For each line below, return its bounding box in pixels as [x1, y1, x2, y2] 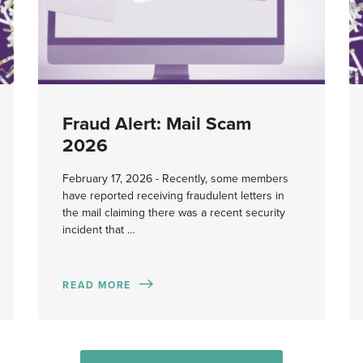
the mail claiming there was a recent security [62, 206, 286, 220]
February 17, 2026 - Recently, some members [62, 172, 289, 186]
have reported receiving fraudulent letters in [62, 189, 285, 203]
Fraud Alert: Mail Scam [62, 112, 252, 135]
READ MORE [62, 279, 132, 291]
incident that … [62, 223, 136, 237]
